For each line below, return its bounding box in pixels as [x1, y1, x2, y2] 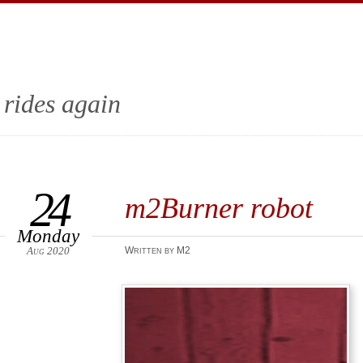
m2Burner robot [125, 191, 313, 224]
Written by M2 [125, 245, 190, 256]
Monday [17, 225, 79, 246]
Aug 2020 [27, 245, 70, 257]
